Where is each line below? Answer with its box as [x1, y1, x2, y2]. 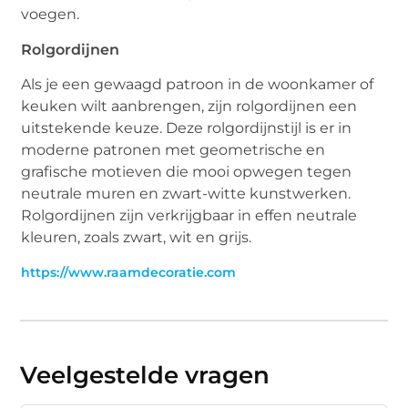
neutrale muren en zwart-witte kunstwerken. [21, 185, 352, 203]
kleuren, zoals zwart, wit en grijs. [21, 229, 252, 247]
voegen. [21, 5, 80, 24]
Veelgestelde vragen [20, 360, 270, 390]
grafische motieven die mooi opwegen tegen [21, 163, 352, 181]
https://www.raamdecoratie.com [21, 263, 237, 280]
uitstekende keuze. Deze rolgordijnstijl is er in [21, 119, 352, 138]
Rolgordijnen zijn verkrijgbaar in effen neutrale [21, 207, 358, 225]
